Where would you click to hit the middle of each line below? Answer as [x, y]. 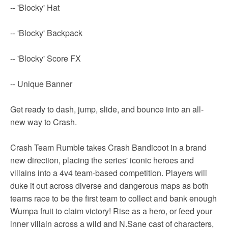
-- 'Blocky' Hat [35, 7]
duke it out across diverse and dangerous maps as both [109, 185]
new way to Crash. [44, 122]
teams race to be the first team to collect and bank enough [113, 198]
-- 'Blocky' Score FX [46, 58]
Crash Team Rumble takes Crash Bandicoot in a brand [108, 147]
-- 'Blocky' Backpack [46, 33]
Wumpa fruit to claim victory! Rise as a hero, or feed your [111, 211]
